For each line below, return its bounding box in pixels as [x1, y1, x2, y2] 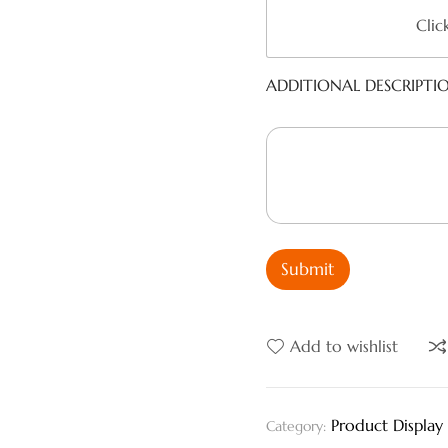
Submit [281, 258, 335, 281]
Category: [266, 417, 326, 436]
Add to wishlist [290, 336, 398, 357]
